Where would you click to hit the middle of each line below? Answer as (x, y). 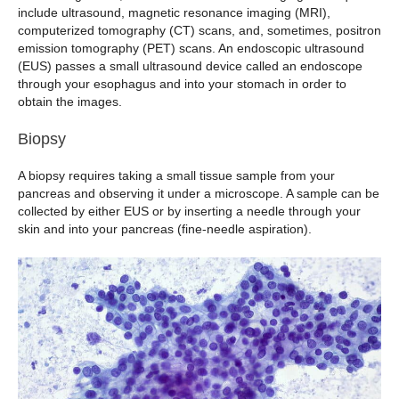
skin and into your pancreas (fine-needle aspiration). (165, 229)
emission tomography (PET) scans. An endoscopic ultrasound (191, 48)
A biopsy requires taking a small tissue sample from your (176, 176)
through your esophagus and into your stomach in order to (182, 83)
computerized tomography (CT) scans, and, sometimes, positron (199, 30)
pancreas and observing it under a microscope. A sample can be (199, 194)
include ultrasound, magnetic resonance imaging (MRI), (174, 12)
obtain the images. (70, 101)
